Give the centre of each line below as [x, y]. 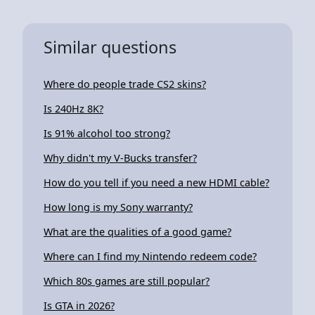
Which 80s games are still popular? [127, 281]
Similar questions [110, 47]
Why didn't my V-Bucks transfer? [120, 157]
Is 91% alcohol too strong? [107, 133]
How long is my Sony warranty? [118, 207]
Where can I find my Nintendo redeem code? [150, 256]
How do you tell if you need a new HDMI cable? [156, 182]
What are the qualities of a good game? [137, 231]
